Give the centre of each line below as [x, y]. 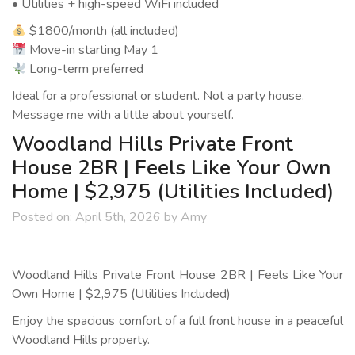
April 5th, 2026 [118, 217]
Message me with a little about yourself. [123, 115]
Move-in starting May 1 [93, 50]
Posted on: [42, 217]
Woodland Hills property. [81, 340]
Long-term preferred [85, 69]
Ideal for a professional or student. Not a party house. [158, 96]
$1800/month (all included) [103, 31]
